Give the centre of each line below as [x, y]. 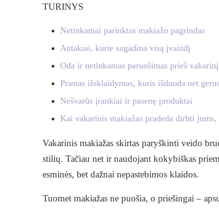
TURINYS [63, 7]
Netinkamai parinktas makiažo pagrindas [132, 31]
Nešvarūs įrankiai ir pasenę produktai [126, 101]
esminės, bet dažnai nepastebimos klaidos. [121, 175]
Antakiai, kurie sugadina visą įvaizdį [125, 48]
